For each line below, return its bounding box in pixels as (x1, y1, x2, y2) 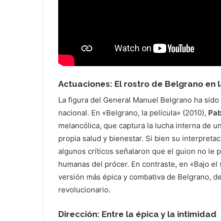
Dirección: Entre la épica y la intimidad (58, 209, 217, 219)
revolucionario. (58, 184, 110, 194)
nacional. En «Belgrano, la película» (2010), (58, 108, 208, 117)
